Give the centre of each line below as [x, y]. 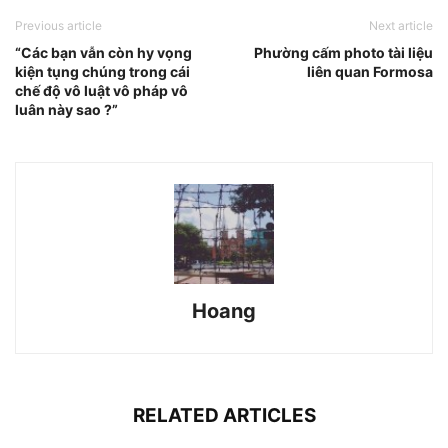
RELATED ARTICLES [224, 416]
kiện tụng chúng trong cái [102, 72]
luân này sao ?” [66, 110]
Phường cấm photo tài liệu [343, 53]
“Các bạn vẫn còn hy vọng [103, 53]
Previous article [58, 26]
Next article [401, 26]
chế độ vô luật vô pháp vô [101, 91]
